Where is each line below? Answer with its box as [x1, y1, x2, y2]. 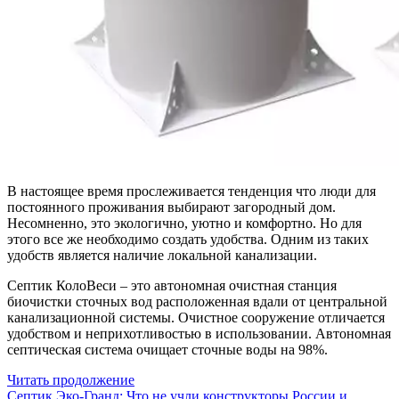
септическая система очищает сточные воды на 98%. [7, 341, 328, 357]
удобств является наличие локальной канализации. [7, 247, 317, 263]
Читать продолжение [7, 371, 134, 387]
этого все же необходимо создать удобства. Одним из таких [7, 231, 369, 247]
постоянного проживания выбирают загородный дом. [7, 199, 336, 215]
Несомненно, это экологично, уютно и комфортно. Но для [7, 215, 362, 231]
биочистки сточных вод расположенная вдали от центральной [7, 293, 387, 309]
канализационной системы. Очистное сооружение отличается [7, 309, 385, 325]
